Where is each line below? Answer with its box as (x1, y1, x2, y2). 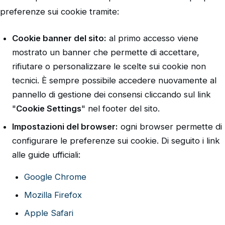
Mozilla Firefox (24, 189, 82, 200)
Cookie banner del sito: (12, 33, 106, 43)
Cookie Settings (16, 103, 81, 114)
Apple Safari (24, 207, 73, 218)
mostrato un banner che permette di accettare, (12, 47, 199, 57)
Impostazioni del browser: (12, 121, 118, 132)
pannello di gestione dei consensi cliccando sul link (12, 89, 211, 99)
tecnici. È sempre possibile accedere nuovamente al (12, 75, 216, 85)
